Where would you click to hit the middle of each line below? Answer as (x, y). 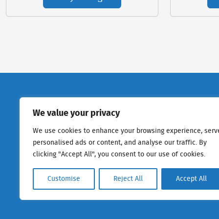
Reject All (128, 179)
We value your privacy (76, 113)
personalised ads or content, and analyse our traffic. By (120, 143)
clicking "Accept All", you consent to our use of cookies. (119, 154)
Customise (64, 179)
